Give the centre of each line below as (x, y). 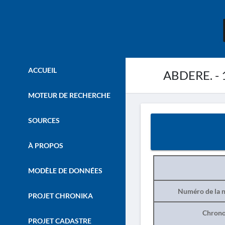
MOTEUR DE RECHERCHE (68, 95)
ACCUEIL (41, 70)
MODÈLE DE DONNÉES (64, 171)
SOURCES (43, 120)
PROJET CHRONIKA (60, 196)
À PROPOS (45, 145)
